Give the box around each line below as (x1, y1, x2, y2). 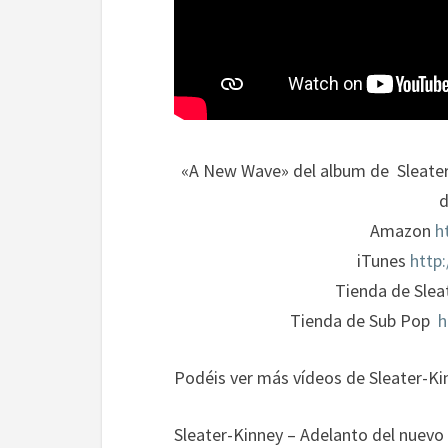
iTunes (356, 249, 410, 272)
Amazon (370, 219, 436, 242)
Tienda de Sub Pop (290, 309, 439, 332)
